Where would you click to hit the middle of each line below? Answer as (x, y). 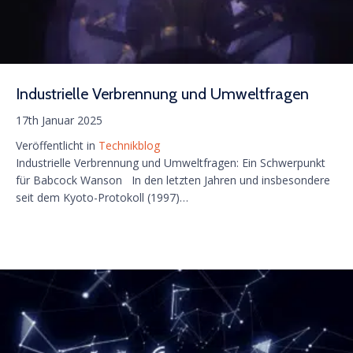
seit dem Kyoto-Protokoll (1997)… (102, 198)
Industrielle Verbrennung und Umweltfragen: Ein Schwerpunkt (171, 163)
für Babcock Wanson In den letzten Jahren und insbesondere (173, 180)
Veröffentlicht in (57, 146)
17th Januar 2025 (59, 121)
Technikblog (129, 146)
